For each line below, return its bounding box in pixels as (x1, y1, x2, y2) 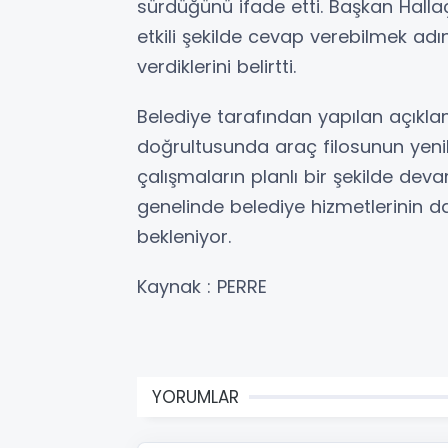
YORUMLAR (152, 384, 239, 409)
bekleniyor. (137, 223, 231, 249)
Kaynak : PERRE (137, 273, 267, 299)
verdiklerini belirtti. (137, 53, 296, 79)
